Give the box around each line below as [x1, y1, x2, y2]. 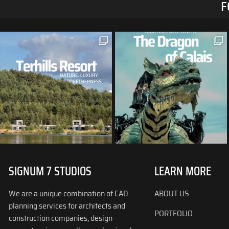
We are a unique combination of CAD [9, 187, 128, 200]
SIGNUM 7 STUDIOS [9, 162, 91, 181]
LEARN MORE [154, 162, 211, 181]
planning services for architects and [9, 199, 125, 213]
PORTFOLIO [154, 207, 193, 220]
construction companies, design [9, 212, 112, 225]
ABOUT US [154, 187, 191, 200]
